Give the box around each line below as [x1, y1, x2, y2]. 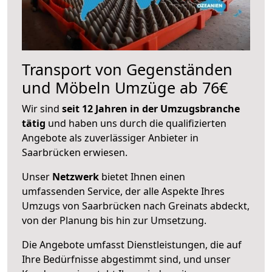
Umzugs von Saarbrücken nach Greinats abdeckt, [22, 199, 250, 212]
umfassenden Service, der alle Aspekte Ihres [22, 184, 225, 198]
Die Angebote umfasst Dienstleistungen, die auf [22, 237, 242, 251]
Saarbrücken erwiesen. [22, 145, 127, 159]
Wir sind [22, 101, 62, 115]
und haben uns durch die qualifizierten [46, 116, 226, 130]
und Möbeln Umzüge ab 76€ [22, 76, 228, 98]
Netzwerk [52, 169, 99, 183]
